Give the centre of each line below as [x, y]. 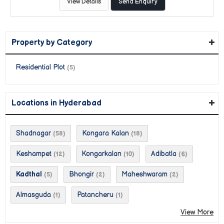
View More [197, 212]
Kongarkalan [101, 153]
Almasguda [33, 194]
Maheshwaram [144, 174]
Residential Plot [40, 67]
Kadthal [29, 174]
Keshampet [34, 153]
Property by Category [52, 42]
